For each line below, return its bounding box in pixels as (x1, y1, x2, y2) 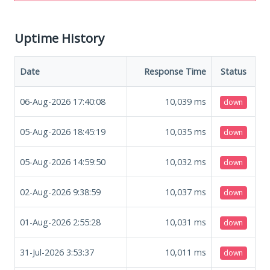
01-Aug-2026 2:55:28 (20, 216, 101, 228)
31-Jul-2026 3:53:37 (20, 246, 94, 258)
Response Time (144, 65, 206, 77)
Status (220, 65, 246, 77)
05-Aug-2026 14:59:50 (20, 155, 105, 168)
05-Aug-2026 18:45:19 (20, 125, 105, 137)
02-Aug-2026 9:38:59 (20, 186, 101, 198)
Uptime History (14, 29, 104, 46)
